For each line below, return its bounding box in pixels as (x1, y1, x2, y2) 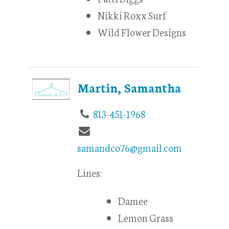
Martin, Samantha (77, 79, 181, 96)
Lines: (77, 165, 102, 179)
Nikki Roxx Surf (98, 7, 167, 22)
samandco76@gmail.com (77, 140, 182, 155)
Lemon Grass (118, 210, 174, 224)
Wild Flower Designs (98, 24, 187, 39)
